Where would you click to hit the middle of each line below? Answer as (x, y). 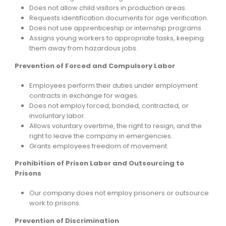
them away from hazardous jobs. (84, 48)
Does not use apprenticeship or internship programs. (116, 28)
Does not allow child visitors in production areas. (108, 8)
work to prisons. (55, 203)
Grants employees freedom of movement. (99, 146)
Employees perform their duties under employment (114, 85)
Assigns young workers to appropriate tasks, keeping (117, 38)
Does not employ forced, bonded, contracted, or (109, 105)
